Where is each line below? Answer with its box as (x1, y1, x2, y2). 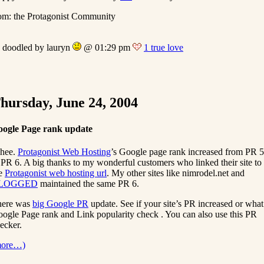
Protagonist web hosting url (5, 167, 107, 178)
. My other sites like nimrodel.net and (107, 167, 245, 178)
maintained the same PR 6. (38, 178, 139, 189)
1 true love (144, 42, 183, 52)
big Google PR (32, 198, 88, 209)
